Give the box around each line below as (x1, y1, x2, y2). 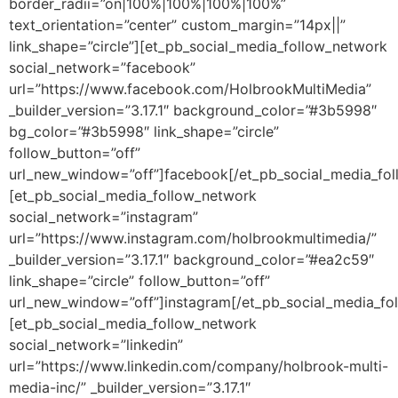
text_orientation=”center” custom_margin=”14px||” (9, 16, 346, 35)
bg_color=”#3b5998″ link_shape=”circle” (9, 123, 279, 141)
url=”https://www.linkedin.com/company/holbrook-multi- (9, 357, 388, 376)
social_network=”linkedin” (9, 336, 183, 354)
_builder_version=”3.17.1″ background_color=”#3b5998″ (9, 101, 377, 120)
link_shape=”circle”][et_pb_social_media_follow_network (9, 37, 387, 56)
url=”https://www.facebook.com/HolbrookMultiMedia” (9, 80, 371, 99)
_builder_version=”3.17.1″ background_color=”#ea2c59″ (9, 251, 374, 269)
